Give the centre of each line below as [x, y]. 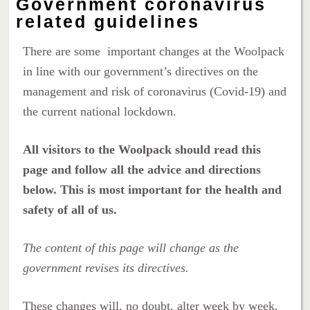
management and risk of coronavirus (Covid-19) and [155, 91]
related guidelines [108, 21]
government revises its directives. [106, 267]
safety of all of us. [70, 209]
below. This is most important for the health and [153, 189]
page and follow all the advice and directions [142, 169]
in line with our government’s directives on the [141, 71]
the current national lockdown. [100, 111]
